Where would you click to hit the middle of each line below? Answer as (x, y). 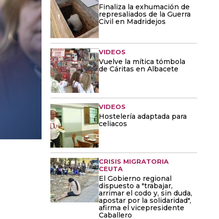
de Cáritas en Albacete (139, 69)
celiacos (113, 124)
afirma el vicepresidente (142, 208)
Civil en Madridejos (132, 22)
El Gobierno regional (135, 178)
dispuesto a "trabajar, (136, 186)
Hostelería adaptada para (143, 116)
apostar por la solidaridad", (145, 200)
